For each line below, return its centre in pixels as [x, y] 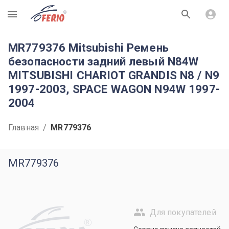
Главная [24, 128]
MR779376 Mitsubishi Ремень [88, 48]
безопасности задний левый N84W [104, 61]
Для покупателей [183, 212]
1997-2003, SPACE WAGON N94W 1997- [114, 89]
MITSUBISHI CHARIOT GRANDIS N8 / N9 [114, 75]
